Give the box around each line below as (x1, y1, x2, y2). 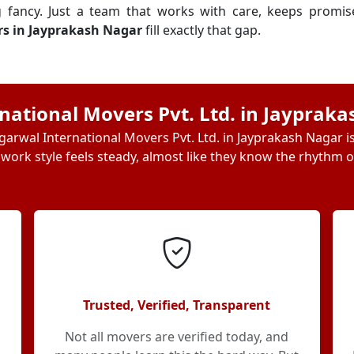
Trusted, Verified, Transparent (83, 296, 271, 314)
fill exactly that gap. (142, 21, 261, 39)
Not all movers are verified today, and (65, 328, 289, 345)
